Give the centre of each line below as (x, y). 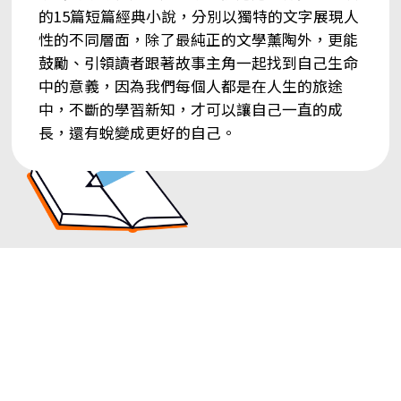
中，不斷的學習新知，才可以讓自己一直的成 (190, 109)
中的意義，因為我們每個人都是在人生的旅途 (190, 85)
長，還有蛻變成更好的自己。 (137, 132)
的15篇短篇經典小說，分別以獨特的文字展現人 (198, 16)
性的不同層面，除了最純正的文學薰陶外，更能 (198, 39)
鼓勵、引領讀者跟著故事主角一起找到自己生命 (198, 62)
